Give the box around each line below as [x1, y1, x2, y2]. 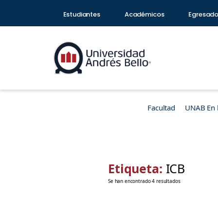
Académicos [124, 10, 164, 19]
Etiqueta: [108, 160, 166, 177]
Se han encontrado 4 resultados [108, 178, 181, 184]
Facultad [147, 103, 175, 112]
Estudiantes [63, 10, 100, 19]
